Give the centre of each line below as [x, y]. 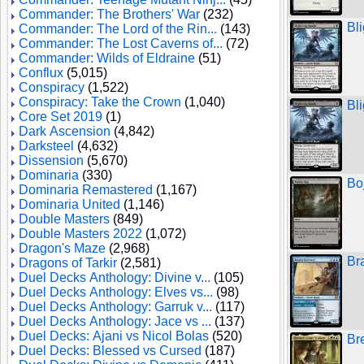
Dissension [51, 160]
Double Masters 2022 [80, 234]
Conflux [41, 73]
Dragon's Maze [62, 248]
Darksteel [46, 146]
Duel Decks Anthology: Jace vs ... [115, 321]
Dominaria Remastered [86, 190]
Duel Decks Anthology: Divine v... [115, 277]
